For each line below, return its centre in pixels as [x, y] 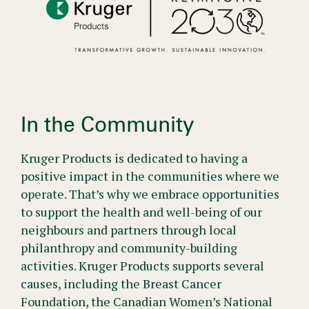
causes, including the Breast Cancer [121, 283]
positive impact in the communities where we [150, 176]
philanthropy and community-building [129, 247]
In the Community [108, 125]
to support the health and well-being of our [141, 211]
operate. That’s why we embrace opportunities [150, 193]
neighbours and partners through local [129, 229]
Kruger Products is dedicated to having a [134, 158]
